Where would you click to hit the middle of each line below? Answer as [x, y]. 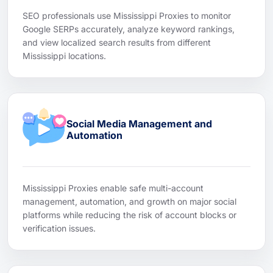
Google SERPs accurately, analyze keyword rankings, [129, 29]
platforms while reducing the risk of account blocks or [129, 214]
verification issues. [59, 228]
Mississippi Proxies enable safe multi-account [113, 188]
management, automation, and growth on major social [129, 201]
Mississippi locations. [64, 55]
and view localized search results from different [117, 42]
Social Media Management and [139, 123]
